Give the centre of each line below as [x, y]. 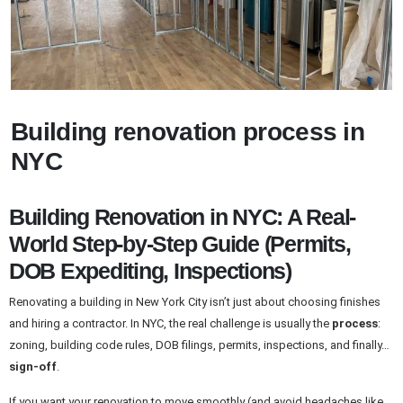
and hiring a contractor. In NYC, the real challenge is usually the [170, 323]
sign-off [33, 366]
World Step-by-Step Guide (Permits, [180, 244]
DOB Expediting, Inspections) [150, 271]
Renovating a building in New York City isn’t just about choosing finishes [195, 301]
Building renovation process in [188, 132]
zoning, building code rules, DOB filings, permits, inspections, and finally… [199, 345]
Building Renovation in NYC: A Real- [183, 217]
